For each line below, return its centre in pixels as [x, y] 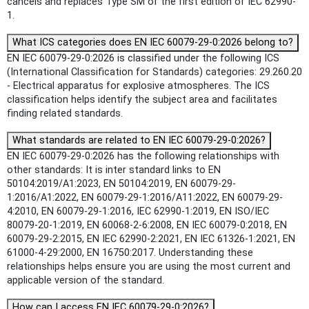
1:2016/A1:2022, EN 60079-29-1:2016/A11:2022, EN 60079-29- [145, 197]
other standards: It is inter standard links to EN [114, 170]
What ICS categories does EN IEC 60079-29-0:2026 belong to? [153, 42]
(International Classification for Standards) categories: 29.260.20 [154, 72]
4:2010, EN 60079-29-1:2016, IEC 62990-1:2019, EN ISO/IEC [138, 211]
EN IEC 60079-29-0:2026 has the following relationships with [143, 156]
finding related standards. [65, 113]
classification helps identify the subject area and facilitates [142, 99]
